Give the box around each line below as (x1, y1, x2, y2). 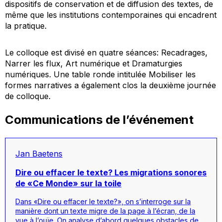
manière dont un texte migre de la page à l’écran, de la (15, 206, 195, 215)
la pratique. (5, 20, 47, 31)
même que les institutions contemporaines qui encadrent (5, 9, 217, 20)
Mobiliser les (149, 69, 196, 79)
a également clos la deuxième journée (72, 80, 216, 90)
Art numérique (65, 58, 120, 68)
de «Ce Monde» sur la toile (15, 178, 121, 188)
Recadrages (161, 47, 205, 57)
